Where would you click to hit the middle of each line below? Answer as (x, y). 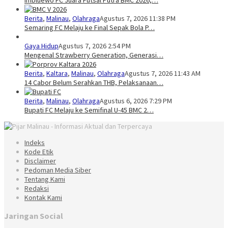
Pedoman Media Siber (58, 170)
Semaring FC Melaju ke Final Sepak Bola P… (90, 28)
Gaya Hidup (41, 46)
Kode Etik (39, 152)
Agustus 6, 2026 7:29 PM (136, 101)
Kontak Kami (43, 198)
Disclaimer (40, 161)
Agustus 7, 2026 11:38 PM (138, 19)
